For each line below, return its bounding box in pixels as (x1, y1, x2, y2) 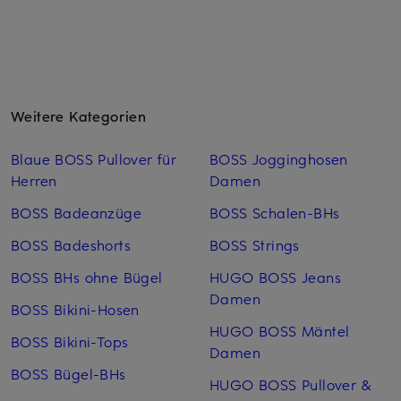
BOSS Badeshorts (11, 234, 131, 254)
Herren (11, 169, 57, 190)
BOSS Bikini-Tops (11, 330, 130, 351)
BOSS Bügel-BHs (11, 363, 126, 383)
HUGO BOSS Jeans (209, 266, 341, 286)
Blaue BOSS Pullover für (11, 148, 177, 168)
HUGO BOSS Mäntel (209, 320, 350, 340)
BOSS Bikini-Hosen (11, 298, 140, 319)
